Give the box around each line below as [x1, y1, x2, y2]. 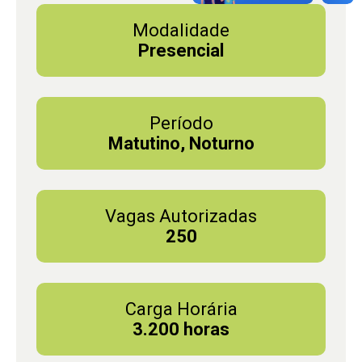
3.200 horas [133, 318, 229, 339]
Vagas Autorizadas [105, 205, 257, 226]
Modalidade [133, 19, 229, 40]
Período [149, 112, 213, 133]
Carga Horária [124, 298, 238, 319]
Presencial [138, 40, 224, 61]
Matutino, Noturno [107, 133, 255, 154]
